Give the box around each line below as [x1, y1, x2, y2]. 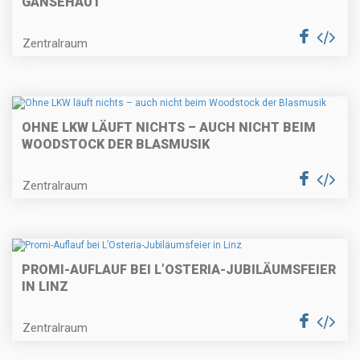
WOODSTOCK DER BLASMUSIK [22, 137, 210, 153]
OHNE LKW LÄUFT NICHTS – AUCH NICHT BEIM [22, 120, 316, 136]
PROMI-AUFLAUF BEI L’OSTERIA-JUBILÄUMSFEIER [22, 262, 336, 278]
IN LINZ [22, 279, 68, 295]
